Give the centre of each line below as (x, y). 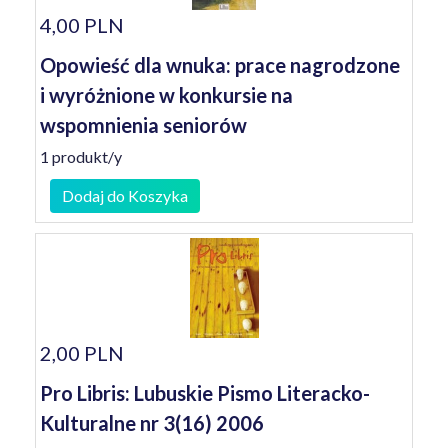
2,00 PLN (82, 353)
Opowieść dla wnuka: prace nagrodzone (220, 65)
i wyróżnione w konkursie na (166, 95)
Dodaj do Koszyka (125, 195)
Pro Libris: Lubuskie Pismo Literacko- (205, 393)
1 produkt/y (81, 156)
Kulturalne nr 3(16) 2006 (152, 423)
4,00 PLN (82, 25)
